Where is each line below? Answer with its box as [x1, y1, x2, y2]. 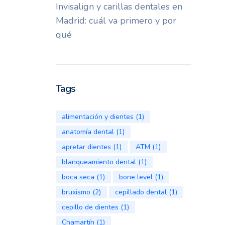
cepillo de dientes [61, 202, 119, 212]
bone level [119, 172, 153, 182]
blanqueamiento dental [61, 157, 136, 167]
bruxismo [61, 187, 90, 197]
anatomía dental [61, 127, 114, 137]
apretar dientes [61, 142, 111, 152]
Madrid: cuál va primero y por [55, 15, 176, 27]
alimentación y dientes [61, 112, 134, 122]
